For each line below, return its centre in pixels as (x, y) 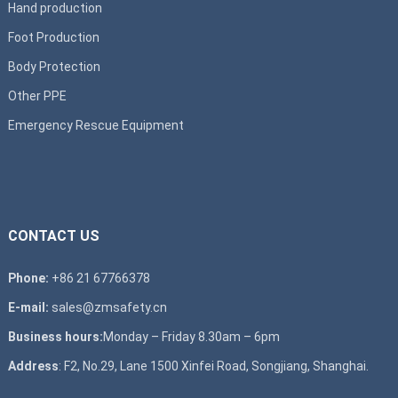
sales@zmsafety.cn (109, 307)
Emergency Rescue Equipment (96, 125)
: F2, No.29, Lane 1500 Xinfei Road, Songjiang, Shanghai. (213, 366)
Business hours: (55, 336)
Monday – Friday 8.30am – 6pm (191, 336)
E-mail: (29, 307)
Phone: (28, 278)
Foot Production (53, 37)
